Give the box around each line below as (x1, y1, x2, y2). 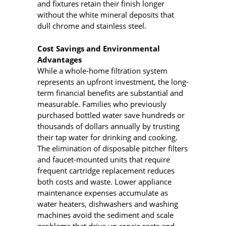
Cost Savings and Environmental (37, 43, 160, 53)
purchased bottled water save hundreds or (37, 109, 185, 120)
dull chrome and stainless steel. (37, 21, 146, 31)
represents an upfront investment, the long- (37, 76, 189, 87)
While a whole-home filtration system (37, 65, 167, 76)
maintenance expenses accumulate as (37, 187, 168, 198)
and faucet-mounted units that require (37, 154, 170, 164)
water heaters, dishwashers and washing (37, 198, 178, 209)
